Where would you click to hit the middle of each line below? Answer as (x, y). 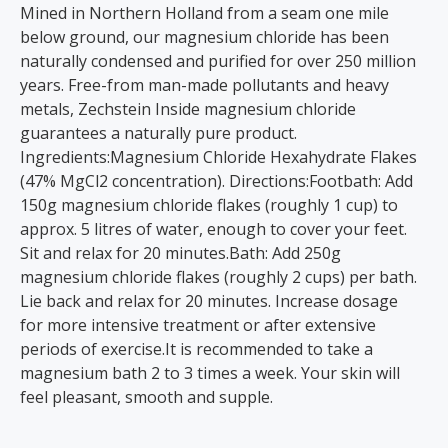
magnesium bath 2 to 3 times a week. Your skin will (210, 373)
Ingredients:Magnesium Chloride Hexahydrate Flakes (218, 157)
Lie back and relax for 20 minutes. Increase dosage (209, 301)
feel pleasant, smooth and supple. (146, 397)
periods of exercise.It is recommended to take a (196, 349)
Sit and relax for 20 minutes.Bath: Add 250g (180, 253)
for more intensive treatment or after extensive (198, 325)
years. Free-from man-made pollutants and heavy (204, 85)
